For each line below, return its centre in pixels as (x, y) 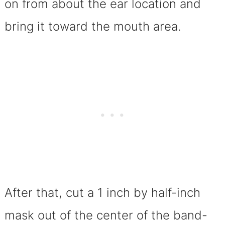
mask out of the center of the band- (106, 215)
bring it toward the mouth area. (94, 27)
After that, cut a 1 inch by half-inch (102, 193)
